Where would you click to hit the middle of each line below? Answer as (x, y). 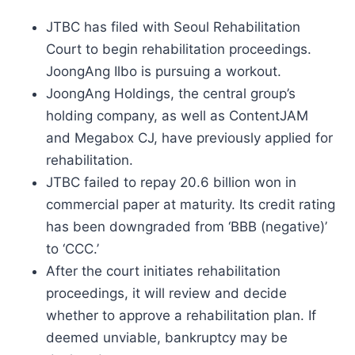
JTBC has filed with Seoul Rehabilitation (173, 27)
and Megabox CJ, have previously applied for (189, 138)
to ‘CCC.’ (73, 249)
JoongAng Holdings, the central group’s (171, 94)
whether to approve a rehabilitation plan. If (181, 315)
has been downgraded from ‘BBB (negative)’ (187, 227)
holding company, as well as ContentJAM (177, 116)
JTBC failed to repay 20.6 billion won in (171, 182)
